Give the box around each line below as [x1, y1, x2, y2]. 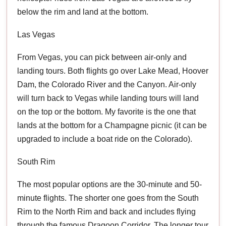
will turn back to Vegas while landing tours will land [17, 93, 199, 102]
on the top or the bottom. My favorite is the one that [17, 107, 196, 116]
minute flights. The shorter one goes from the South [17, 193, 199, 202]
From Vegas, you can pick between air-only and [17, 52, 187, 62]
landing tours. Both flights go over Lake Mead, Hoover [17, 66, 209, 75]
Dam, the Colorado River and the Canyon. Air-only [17, 80, 197, 89]
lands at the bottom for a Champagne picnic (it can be [17, 121, 207, 130]
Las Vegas [17, 30, 55, 39]
